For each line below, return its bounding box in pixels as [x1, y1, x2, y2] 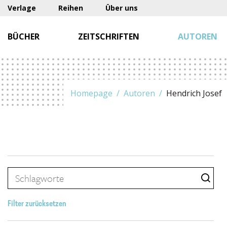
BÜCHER [8, 31, 40, 42]
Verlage [8, 3, 36, 13]
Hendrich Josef [166, 88, 222, 99]
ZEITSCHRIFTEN [78, 31, 139, 42]
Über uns [105, 3, 138, 13]
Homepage [70, 88, 112, 99]
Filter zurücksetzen [8, 200, 66, 208]
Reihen [58, 3, 83, 13]
